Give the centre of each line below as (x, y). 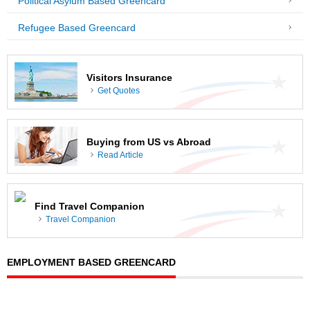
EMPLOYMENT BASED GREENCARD (91, 262)
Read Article (120, 155)
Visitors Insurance (129, 77)
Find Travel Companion (90, 206)
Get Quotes (119, 90)
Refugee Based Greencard (77, 28)
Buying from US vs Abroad (149, 142)
